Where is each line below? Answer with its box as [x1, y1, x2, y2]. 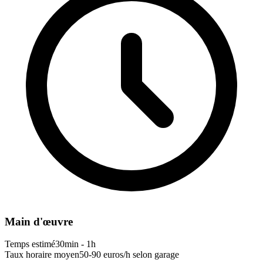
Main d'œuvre [5, 215, 73, 228]
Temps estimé [5, 239, 55, 249]
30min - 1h [55, 239, 96, 249]
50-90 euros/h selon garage [79, 249, 179, 260]
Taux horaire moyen [5, 249, 79, 260]
